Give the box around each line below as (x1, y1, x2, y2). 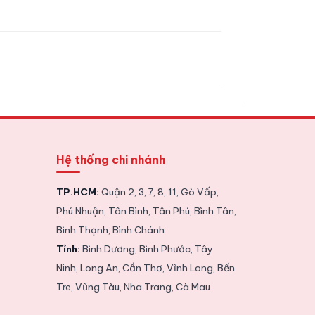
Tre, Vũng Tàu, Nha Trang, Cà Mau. (56, 280, 212, 293)
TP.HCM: (56, 185, 99, 198)
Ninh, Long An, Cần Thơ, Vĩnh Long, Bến (56, 261, 235, 274)
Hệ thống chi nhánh (56, 152, 165, 167)
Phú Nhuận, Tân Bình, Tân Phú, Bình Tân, (56, 204, 236, 217)
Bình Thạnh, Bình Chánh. (56, 223, 167, 236)
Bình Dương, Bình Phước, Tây (79, 242, 213, 255)
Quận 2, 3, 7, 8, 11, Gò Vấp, (98, 185, 219, 198)
